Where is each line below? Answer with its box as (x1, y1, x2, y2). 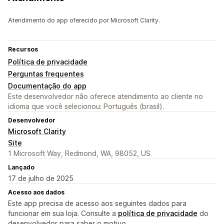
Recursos (8, 45, 38, 53)
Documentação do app (8, 81, 86, 90)
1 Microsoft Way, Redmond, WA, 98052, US (8, 149, 150, 158)
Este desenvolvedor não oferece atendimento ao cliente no (8, 92, 203, 101)
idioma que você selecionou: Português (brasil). (8, 102, 164, 111)
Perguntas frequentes (8, 69, 84, 78)
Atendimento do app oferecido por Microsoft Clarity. (8, 16, 160, 24)
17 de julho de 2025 (8, 174, 73, 183)
